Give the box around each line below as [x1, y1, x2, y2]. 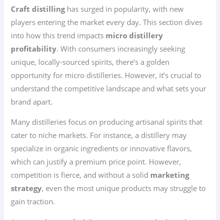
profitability [11, 43, 57, 54]
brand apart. [11, 96, 53, 107]
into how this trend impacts [11, 30, 106, 40]
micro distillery [106, 30, 164, 40]
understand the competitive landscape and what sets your [11, 83, 207, 93]
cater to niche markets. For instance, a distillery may [11, 130, 187, 140]
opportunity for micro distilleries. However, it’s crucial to [11, 70, 202, 80]
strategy [11, 183, 42, 193]
